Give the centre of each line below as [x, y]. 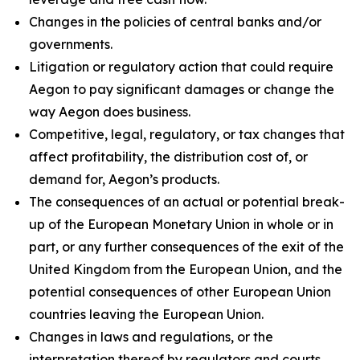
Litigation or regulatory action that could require [181, 67]
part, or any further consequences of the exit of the [186, 247]
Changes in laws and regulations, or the [151, 337]
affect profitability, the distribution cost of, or [168, 157]
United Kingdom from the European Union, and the [186, 269]
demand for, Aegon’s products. [124, 179]
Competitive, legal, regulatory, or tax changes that [187, 134]
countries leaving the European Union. [146, 314]
